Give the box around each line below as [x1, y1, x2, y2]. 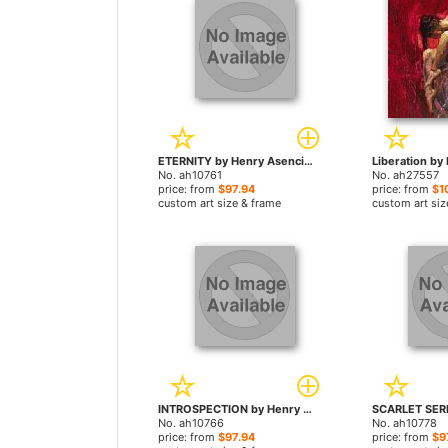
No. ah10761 [158, 168, 222, 182]
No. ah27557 [371, 168, 439, 182]
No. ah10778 [371, 416, 437, 430]
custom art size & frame [158, 196, 281, 210]
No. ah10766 [158, 416, 224, 430]
